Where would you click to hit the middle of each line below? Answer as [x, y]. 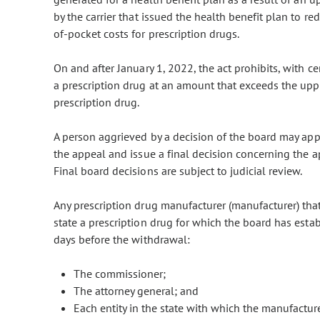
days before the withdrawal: [122, 240]
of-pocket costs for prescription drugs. [147, 34]
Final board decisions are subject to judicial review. [178, 171]
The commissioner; [120, 274]
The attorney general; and [136, 291]
